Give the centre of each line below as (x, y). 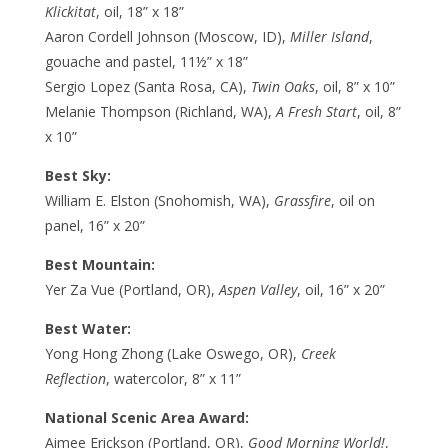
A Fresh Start (316, 111)
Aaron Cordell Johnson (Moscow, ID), (167, 36)
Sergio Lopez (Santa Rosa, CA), (147, 86)
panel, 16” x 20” (94, 225)
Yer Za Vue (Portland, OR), (131, 289)
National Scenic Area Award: (146, 417)
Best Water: (87, 328)
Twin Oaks (282, 86)
